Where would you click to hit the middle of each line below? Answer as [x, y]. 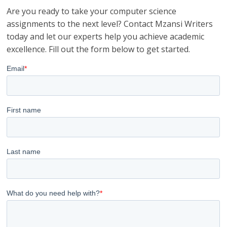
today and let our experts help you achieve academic [106, 37]
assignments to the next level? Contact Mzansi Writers [110, 24]
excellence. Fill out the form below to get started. [99, 49]
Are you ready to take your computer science [92, 11]
